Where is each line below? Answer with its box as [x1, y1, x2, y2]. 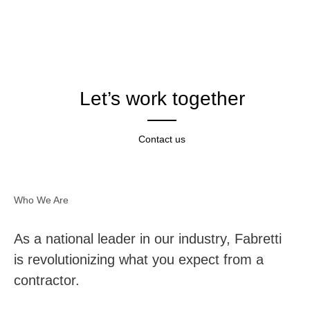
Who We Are [14, 194, 69, 206]
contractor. [14, 272, 80, 288]
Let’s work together [79, 88, 245, 109]
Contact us [138, 133, 185, 145]
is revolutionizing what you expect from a [14, 251, 264, 267]
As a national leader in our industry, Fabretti [14, 230, 282, 246]
